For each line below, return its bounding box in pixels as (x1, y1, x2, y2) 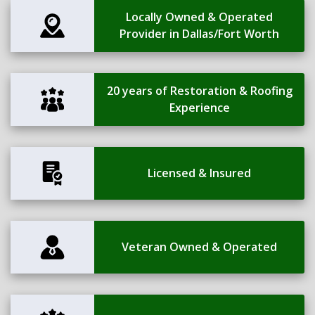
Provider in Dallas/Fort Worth (120, 26, 280, 42)
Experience (169, 100, 230, 116)
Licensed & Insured (148, 165, 252, 181)
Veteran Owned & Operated (122, 239, 278, 255)
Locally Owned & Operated (126, 9, 274, 25)
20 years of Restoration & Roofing (106, 83, 292, 99)
